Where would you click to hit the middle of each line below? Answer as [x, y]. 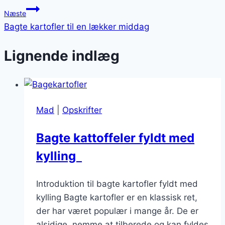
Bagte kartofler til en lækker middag [77, 26]
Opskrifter [82, 110]
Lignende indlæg [62, 55]
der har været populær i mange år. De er [117, 211]
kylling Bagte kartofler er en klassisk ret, [117, 198]
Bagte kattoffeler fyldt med [115, 138]
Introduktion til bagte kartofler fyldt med [117, 184]
